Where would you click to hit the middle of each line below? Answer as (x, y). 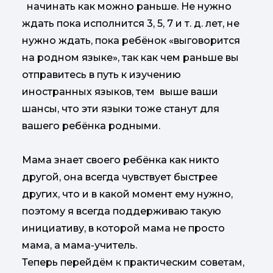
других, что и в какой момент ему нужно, (127, 194)
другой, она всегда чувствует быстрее (120, 177)
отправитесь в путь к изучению (101, 75)
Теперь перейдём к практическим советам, (133, 262)
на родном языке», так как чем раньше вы (130, 58)
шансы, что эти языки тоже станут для (121, 109)
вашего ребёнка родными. (91, 126)
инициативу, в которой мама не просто (123, 228)
